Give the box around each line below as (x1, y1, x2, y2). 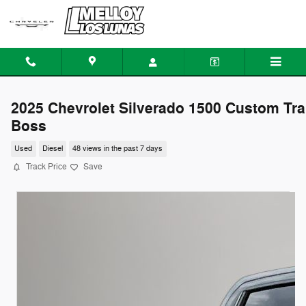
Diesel (42, 144, 63, 154)
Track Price (26, 161, 67, 172)
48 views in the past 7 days (72, 144, 163, 154)
